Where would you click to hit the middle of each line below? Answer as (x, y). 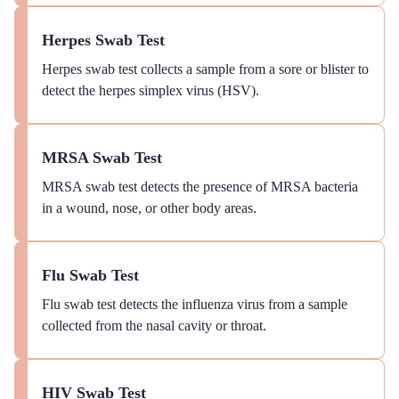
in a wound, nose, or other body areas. (149, 208)
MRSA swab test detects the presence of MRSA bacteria (200, 187)
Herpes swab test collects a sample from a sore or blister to (205, 69)
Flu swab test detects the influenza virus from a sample (195, 304)
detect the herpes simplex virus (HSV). (151, 90)
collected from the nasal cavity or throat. (154, 326)
